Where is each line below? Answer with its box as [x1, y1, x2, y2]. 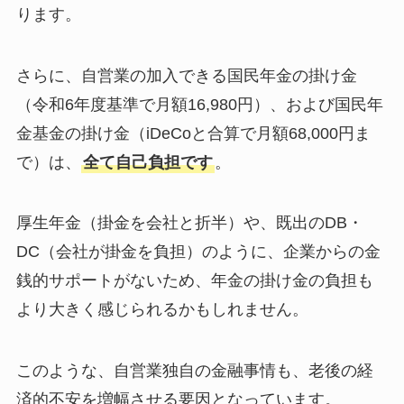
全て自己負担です [82, 152, 213, 171]
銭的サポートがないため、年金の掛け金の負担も [15, 271, 373, 290]
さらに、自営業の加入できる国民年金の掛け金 [15, 66, 357, 85]
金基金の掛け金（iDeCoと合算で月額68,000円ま [15, 124, 371, 142]
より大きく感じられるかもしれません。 [15, 300, 308, 319]
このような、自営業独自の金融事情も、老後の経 [15, 362, 373, 381]
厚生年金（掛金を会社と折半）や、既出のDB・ [15, 214, 363, 233]
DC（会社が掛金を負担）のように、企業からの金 [15, 243, 381, 262]
